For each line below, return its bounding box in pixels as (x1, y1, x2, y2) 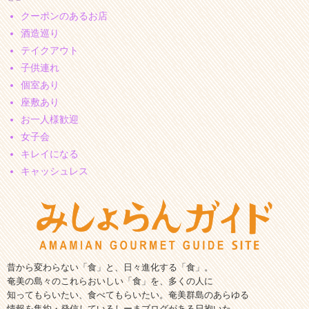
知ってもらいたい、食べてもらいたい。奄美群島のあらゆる (7, 289, 249, 300)
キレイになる (21, 148, 79, 159)
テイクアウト (21, 44, 79, 56)
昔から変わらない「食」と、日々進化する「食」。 (7, 261, 213, 272)
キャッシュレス (21, 165, 88, 177)
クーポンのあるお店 (21, 10, 108, 21)
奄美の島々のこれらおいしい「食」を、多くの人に (7, 275, 213, 286)
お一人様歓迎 (21, 113, 79, 125)
